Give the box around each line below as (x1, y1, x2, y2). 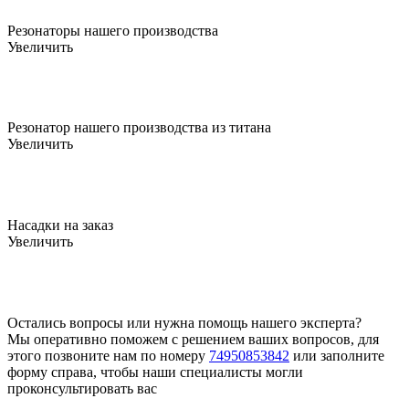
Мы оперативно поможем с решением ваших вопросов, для (7, 330, 379, 347)
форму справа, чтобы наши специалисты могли (7, 363, 303, 380)
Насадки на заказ (7, 216, 113, 233)
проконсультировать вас (7, 380, 157, 396)
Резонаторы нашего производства (7, 22, 218, 38)
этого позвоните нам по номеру (7, 347, 209, 363)
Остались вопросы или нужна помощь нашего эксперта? (7, 314, 362, 330)
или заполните (289, 347, 384, 363)
